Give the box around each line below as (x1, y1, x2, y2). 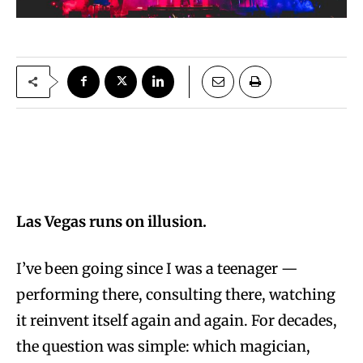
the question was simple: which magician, (16, 336, 310, 356)
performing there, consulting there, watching (16, 284, 335, 304)
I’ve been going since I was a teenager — (16, 258, 298, 278)
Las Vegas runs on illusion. (16, 211, 207, 231)
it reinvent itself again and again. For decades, (16, 310, 337, 330)
